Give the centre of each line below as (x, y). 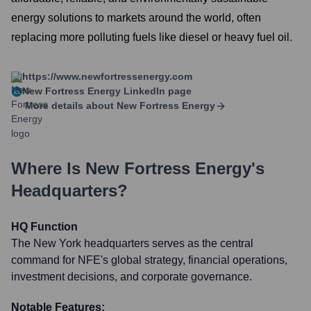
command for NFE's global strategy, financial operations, (149, 260)
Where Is (48, 168)
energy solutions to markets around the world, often (136, 18)
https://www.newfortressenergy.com (107, 76)
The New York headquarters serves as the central (132, 243)
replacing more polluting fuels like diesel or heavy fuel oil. (152, 37)
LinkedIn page (156, 91)
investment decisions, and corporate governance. (132, 277)
